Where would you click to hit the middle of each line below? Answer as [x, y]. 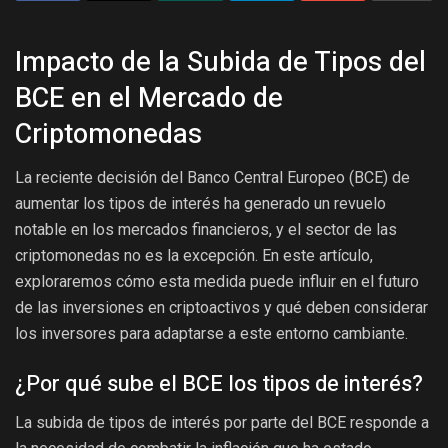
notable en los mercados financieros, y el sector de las [206, 230]
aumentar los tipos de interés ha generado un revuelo [200, 204]
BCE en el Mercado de [149, 97]
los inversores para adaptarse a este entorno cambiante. [211, 334]
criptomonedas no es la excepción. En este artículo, [194, 256]
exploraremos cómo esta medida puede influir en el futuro [217, 282]
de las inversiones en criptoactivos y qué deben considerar [221, 308]
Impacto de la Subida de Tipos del [220, 61]
